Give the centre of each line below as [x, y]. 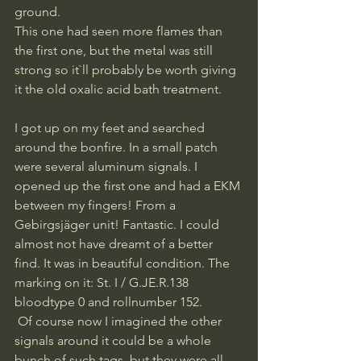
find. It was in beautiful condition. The [124, 263]
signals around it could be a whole [114, 340]
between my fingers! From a [97, 205]
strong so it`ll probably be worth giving [127, 69]
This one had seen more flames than [120, 31]
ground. [39, 11]
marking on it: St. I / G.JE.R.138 [103, 282]
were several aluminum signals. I [108, 166]
